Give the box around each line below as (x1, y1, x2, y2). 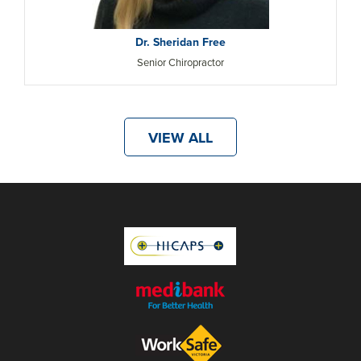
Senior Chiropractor (137, 56, 224, 69)
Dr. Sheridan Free (135, 35, 226, 49)
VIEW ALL (148, 128, 213, 147)
